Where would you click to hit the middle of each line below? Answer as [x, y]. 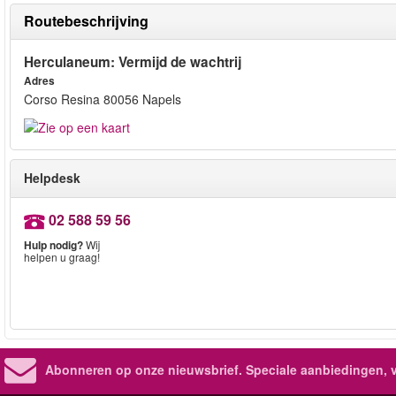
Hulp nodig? [53, 245]
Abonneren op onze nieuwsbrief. [144, 370]
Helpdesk [52, 178]
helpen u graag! [62, 257]
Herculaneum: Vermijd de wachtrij [133, 62]
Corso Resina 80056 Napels [103, 99]
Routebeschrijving [86, 21]
